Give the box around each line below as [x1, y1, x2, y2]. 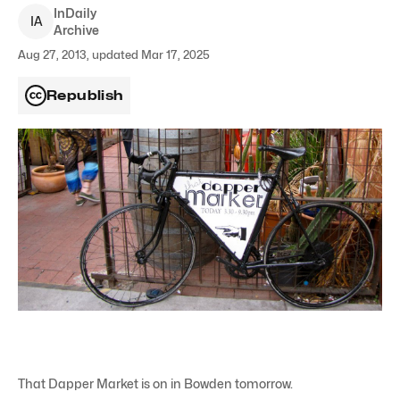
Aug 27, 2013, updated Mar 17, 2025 [18, 47, 210, 62]
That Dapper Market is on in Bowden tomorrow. [18, 375, 293, 391]
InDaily [54, 5, 96, 21]
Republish [46, 87, 124, 104]
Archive [54, 22, 99, 37]
